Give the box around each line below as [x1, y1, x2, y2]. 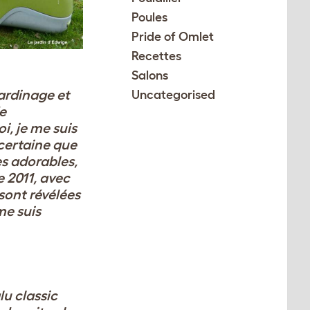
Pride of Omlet [131, 30, 215, 44]
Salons [131, 69, 169, 82]
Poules [131, 10, 168, 24]
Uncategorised [131, 88, 216, 102]
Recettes [131, 49, 182, 63]
